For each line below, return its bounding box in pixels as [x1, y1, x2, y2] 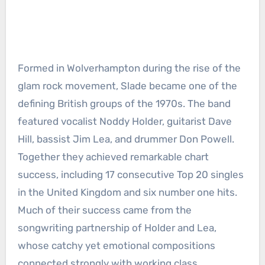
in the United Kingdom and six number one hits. [17, 186, 237, 198]
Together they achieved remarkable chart [17, 150, 209, 163]
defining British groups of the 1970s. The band [17, 97, 231, 109]
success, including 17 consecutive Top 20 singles [17, 168, 244, 180]
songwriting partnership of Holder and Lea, [17, 221, 216, 234]
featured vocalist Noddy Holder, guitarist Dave [17, 115, 232, 127]
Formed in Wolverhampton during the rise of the [17, 62, 241, 74]
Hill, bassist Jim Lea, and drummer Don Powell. [17, 132, 234, 145]
